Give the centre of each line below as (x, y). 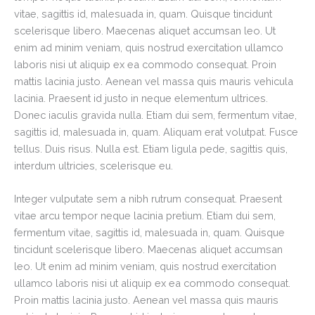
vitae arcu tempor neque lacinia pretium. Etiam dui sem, (145, 216)
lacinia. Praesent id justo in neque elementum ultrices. (141, 98)
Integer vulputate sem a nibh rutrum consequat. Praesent (148, 199)
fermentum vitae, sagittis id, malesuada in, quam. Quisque (149, 233)
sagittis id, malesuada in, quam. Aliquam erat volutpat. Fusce (156, 131)
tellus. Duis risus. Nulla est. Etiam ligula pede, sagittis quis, (151, 148)
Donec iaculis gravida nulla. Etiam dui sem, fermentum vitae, (155, 115)
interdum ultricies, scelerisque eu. (94, 165)
